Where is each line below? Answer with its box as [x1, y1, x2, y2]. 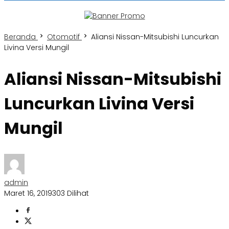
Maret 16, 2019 [4, 188, 52, 199]
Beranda [4, 32, 36, 42]
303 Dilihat [52, 188, 89, 199]
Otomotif [47, 32, 80, 42]
